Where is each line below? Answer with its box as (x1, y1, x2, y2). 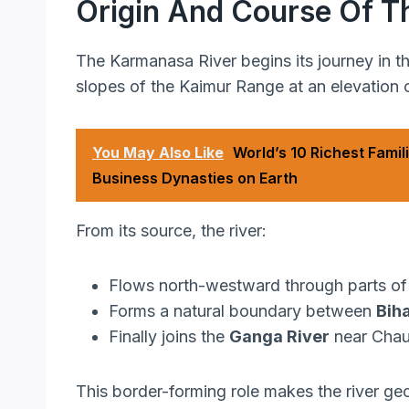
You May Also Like (92, 143, 224, 163)
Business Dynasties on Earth (92, 169, 298, 188)
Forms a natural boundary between (109, 301, 376, 321)
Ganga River (229, 327, 330, 347)
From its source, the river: (76, 221, 267, 241)
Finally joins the (109, 327, 229, 347)
